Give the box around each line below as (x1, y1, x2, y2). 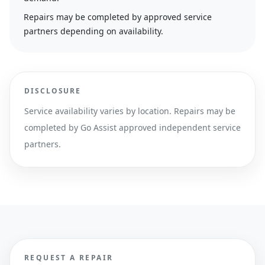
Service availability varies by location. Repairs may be (24, 105, 235, 117)
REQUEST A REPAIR (24, 253, 114, 263)
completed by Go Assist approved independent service (24, 122, 241, 133)
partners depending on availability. (24, 25, 163, 37)
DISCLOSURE (24, 86, 82, 96)
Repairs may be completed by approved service (24, 11, 212, 22)
